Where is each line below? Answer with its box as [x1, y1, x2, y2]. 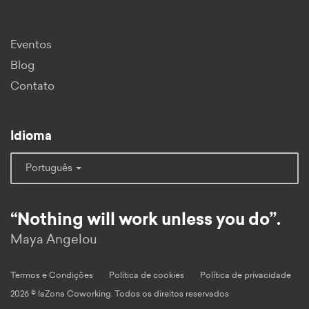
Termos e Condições [10, 270, 93, 279]
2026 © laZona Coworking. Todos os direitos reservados [10, 289, 229, 298]
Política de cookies [109, 270, 184, 279]
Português [26, 163, 74, 173]
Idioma [10, 130, 52, 143]
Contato [10, 80, 54, 92]
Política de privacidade [200, 270, 291, 279]
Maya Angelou [10, 233, 97, 246]
